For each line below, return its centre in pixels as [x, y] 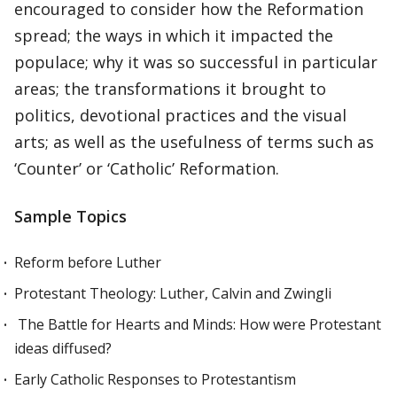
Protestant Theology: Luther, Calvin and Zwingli [173, 293]
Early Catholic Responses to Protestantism [155, 379]
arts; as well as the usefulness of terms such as [194, 142]
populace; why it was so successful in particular [196, 62]
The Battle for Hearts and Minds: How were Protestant [198, 324]
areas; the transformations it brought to [170, 89]
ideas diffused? [63, 348]
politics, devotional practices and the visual [180, 115]
